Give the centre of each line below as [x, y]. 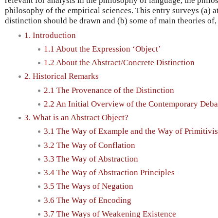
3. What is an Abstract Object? [76, 118]
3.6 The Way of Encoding [88, 200]
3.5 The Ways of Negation [89, 186]
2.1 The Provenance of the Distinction [109, 90]
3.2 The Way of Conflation [90, 145]
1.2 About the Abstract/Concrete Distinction [119, 63]
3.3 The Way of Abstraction [91, 159]
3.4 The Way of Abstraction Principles [109, 173]
